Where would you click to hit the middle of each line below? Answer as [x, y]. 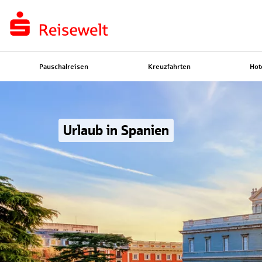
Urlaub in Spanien [116, 131]
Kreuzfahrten [169, 66]
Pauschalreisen [63, 66]
